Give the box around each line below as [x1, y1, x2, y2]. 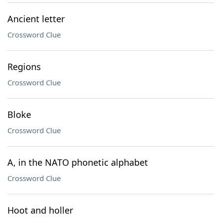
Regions [7, 61, 41, 73]
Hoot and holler [7, 204, 73, 216]
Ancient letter [7, 13, 65, 25]
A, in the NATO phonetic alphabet [7, 156, 148, 168]
